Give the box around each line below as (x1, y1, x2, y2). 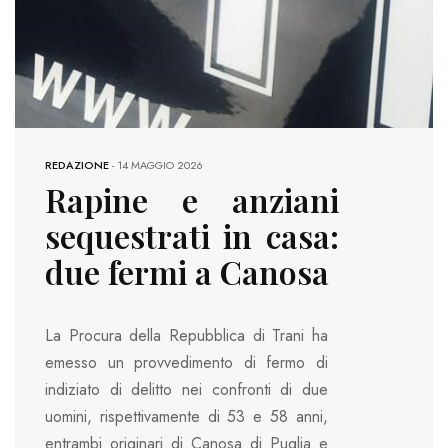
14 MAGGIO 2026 (117, 156, 203, 173)
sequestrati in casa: (45, 213, 339, 257)
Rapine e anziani (45, 177, 339, 221)
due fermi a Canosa (45, 249, 329, 293)
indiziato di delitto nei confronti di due (45, 377, 328, 401)
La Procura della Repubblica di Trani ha (45, 323, 328, 347)
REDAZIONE (45, 156, 109, 173)
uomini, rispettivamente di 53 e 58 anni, (45, 404, 328, 428)
